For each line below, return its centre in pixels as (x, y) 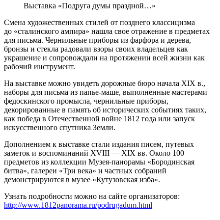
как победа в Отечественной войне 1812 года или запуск (99, 118)
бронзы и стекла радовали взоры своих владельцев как (96, 49)
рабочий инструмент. (40, 66)
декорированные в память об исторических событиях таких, (105, 110)
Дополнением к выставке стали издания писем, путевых (99, 144)
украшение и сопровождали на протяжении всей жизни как (104, 57)
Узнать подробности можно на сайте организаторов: (92, 196)
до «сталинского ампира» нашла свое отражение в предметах (107, 31)
